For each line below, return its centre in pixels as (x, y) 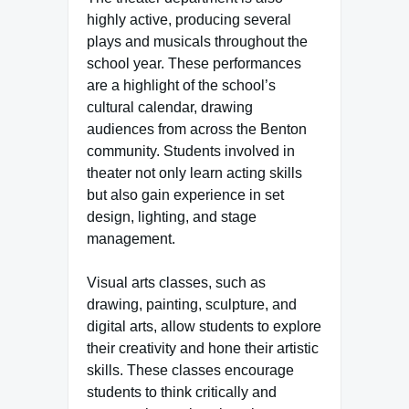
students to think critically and (182, 392)
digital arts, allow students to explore (204, 326)
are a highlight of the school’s (181, 85)
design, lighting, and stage (172, 217)
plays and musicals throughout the (197, 42)
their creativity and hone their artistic (203, 348)
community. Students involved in (191, 151)
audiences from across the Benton (197, 129)
